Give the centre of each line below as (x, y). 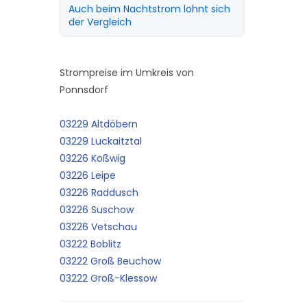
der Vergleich (100, 22)
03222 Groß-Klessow (108, 278)
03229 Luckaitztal (100, 141)
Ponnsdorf (84, 90)
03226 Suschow (96, 210)
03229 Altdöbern (98, 124)
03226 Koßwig (92, 158)
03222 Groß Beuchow (110, 261)
